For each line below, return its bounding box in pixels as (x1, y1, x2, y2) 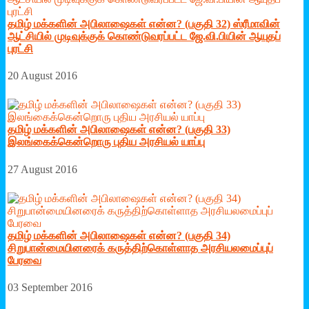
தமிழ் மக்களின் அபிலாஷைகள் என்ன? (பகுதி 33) (8, 123, 230, 136)
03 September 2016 (8, 281, 92, 294)
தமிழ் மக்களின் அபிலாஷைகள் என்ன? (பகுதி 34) (8, 229, 230, 241)
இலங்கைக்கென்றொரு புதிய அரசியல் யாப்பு (8, 136, 205, 148)
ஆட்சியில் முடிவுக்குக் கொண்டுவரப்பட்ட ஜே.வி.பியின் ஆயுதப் (8, 30, 281, 42)
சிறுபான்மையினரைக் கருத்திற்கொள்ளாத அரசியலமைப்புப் (8, 241, 273, 254)
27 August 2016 (8, 163, 77, 175)
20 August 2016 (8, 70, 77, 82)
